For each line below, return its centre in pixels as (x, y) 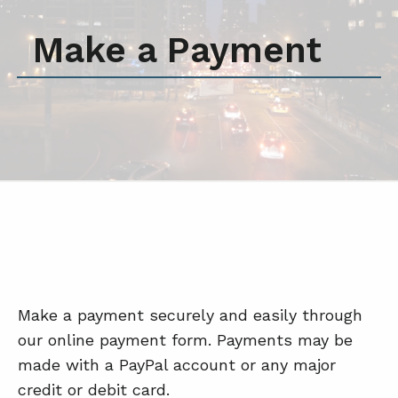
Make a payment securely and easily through (190, 315)
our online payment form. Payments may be (185, 340)
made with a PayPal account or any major (177, 365)
